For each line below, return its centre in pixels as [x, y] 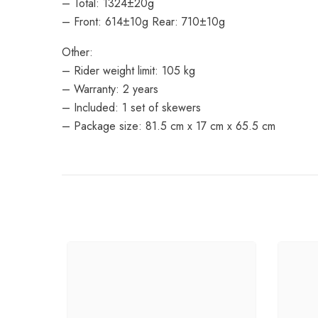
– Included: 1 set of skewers [131, 108]
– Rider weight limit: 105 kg [128, 71]
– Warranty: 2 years [110, 89]
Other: [77, 52]
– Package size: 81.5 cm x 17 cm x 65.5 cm [169, 126]
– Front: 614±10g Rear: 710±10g [143, 22]
